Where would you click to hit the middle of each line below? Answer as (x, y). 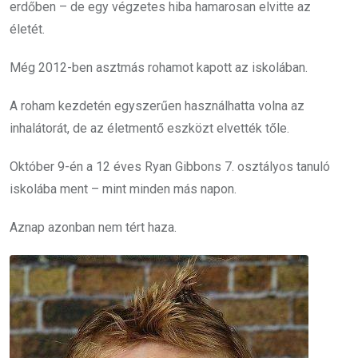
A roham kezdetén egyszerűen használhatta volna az (157, 106)
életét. (27, 30)
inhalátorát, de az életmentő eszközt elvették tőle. (149, 129)
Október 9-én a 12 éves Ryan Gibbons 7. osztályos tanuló (170, 167)
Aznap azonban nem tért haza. (93, 228)
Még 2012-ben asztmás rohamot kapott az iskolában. (159, 68)
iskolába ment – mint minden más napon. (123, 189)
